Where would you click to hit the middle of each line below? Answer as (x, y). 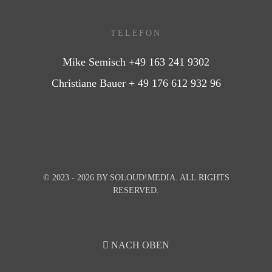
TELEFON (136, 32)
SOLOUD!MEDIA (142, 178)
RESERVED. (136, 190)
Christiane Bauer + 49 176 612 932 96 (136, 83)
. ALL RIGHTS (202, 178)
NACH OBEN (139, 245)
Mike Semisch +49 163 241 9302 (136, 62)
